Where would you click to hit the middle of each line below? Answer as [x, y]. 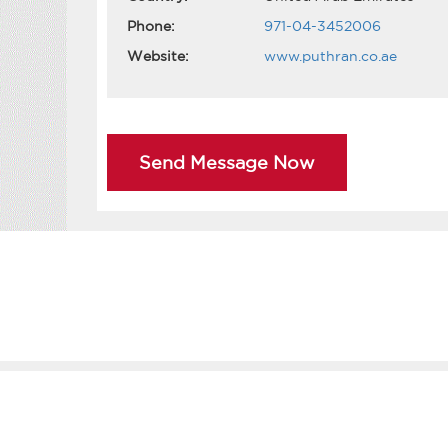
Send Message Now [226, 162]
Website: [157, 56]
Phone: [150, 26]
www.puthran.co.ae [330, 56]
